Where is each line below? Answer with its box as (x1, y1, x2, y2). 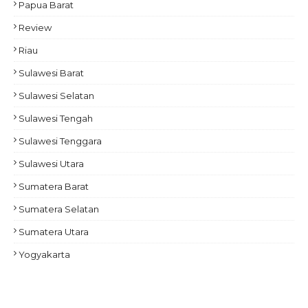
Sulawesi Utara (19, 158, 84, 169)
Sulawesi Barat (19, 67, 84, 78)
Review (19, 22, 52, 33)
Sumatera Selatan (19, 203, 99, 214)
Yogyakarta (19, 249, 70, 260)
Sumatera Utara (19, 226, 89, 237)
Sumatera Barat (19, 181, 89, 192)
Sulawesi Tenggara (19, 135, 102, 146)
